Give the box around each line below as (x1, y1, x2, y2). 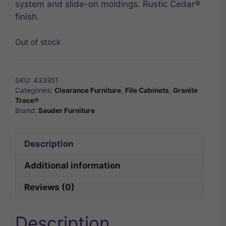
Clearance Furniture (54, 86, 121, 95)
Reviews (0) (24, 182, 75, 192)
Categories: (15, 86, 54, 95)
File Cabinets (125, 86, 169, 95)
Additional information (24, 160, 121, 171)
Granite (173, 86, 198, 95)
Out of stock (15, 37, 61, 47)
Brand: (15, 106, 38, 115)
